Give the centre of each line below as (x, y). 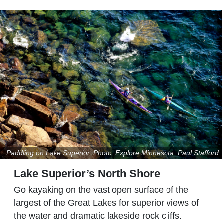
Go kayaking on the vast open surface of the (101, 190)
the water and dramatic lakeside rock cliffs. (98, 216)
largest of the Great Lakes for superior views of (106, 203)
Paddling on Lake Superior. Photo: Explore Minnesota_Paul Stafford (112, 153)
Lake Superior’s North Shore (87, 174)
